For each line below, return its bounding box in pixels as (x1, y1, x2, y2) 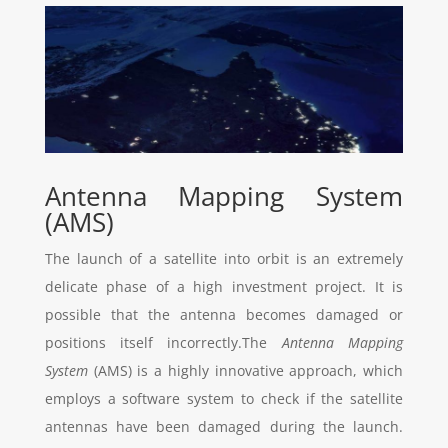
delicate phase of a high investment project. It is (44, 276, 404, 296)
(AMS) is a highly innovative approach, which (87, 360, 404, 380)
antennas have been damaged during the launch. (44, 416, 404, 436)
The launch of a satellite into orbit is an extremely (44, 248, 404, 268)
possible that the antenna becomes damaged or (44, 304, 404, 324)
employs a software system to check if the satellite (44, 388, 404, 408)
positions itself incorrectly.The (44, 332, 282, 352)
